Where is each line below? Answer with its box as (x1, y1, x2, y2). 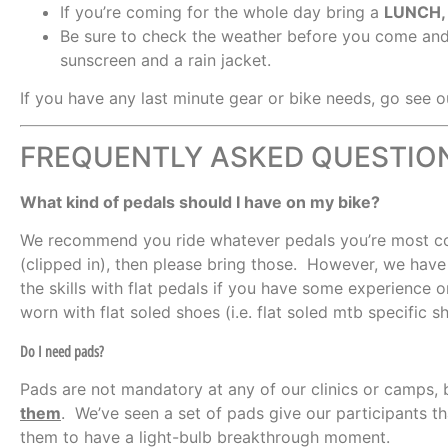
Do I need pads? (20, 342, 104, 361)
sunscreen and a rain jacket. (60, 49, 271, 70)
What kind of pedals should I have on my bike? (20, 192, 380, 213)
